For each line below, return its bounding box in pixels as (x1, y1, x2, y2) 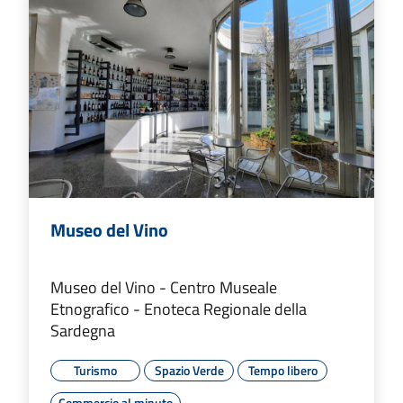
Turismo (74, 360, 117, 380)
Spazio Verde (154, 360, 224, 380)
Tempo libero (247, 360, 318, 380)
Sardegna (50, 318, 115, 343)
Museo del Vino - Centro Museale (50, 274, 277, 300)
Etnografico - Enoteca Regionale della (50, 296, 307, 321)
